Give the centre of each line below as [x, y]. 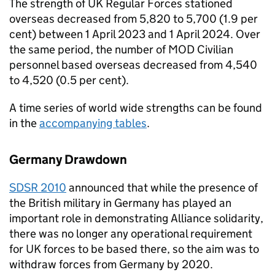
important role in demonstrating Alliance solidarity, [136, 218]
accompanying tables [93, 123]
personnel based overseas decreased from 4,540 [133, 65]
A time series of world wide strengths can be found [136, 108]
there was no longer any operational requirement [131, 234]
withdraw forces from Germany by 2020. [111, 264]
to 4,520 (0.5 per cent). [69, 80]
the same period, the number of [89, 49]
